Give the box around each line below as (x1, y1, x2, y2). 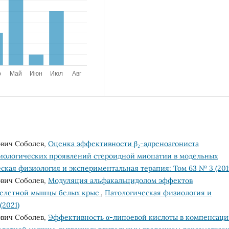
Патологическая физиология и (105, 188, 212, 197)
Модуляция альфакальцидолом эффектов (48, 175, 193, 185)
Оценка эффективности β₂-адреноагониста (48, 139, 199, 148)
